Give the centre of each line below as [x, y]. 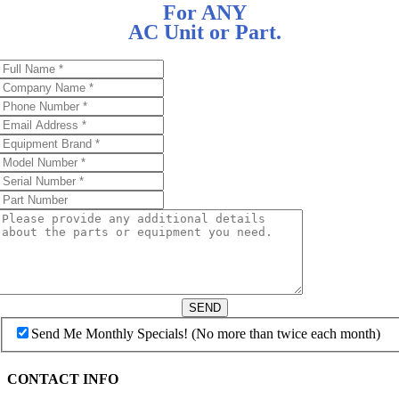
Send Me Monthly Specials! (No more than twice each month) [206, 333]
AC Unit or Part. [205, 33]
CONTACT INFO [63, 379]
